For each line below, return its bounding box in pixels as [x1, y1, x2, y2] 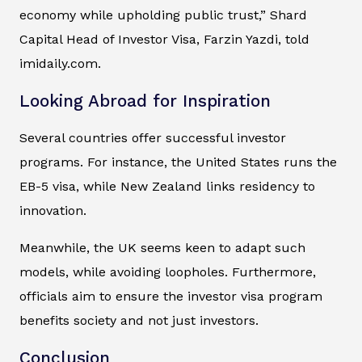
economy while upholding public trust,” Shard [19, 7, 307, 23]
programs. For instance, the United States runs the [19, 154, 337, 170]
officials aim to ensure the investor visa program [19, 288, 322, 305]
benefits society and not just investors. [19, 313, 259, 329]
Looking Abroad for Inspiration [19, 91, 271, 112]
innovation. [19, 203, 86, 219]
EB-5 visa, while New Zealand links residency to [19, 179, 315, 195]
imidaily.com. [19, 56, 101, 72]
